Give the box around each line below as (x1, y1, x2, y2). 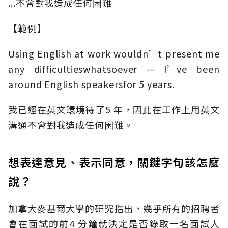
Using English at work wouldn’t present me (8, 47, 220, 61)
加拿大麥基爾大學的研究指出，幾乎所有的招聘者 (8, 202, 220, 215)
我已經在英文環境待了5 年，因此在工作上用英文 (8, 103, 220, 117)
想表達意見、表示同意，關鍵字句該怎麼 (8, 154, 220, 170)
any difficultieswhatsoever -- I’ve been (8, 62, 220, 76)
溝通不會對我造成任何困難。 (8, 118, 133, 132)
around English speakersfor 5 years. (8, 77, 175, 91)
